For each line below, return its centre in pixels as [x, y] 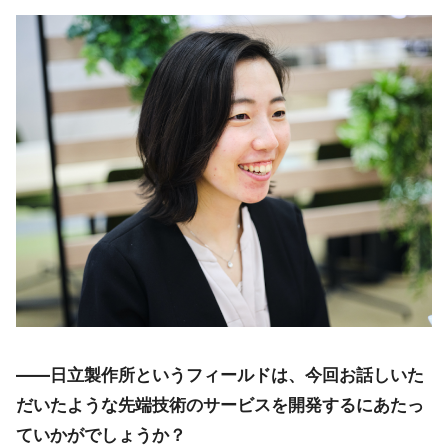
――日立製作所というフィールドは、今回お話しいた [220, 375]
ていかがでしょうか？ [101, 435]
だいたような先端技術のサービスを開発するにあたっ [220, 405]
